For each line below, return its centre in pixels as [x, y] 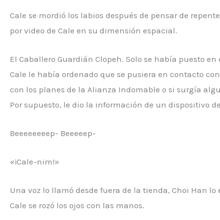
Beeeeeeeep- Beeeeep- [53, 133]
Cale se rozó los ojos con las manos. [77, 206]
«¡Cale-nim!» [35, 162]
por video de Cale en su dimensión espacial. [94, 30]
